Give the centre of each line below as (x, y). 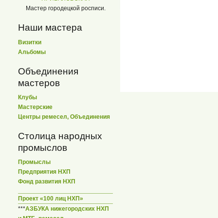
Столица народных (60, 136)
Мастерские (35, 107)
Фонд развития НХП (47, 181)
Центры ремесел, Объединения (64, 117)
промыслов (43, 147)
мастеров (39, 83)
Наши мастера (50, 28)
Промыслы (34, 162)
